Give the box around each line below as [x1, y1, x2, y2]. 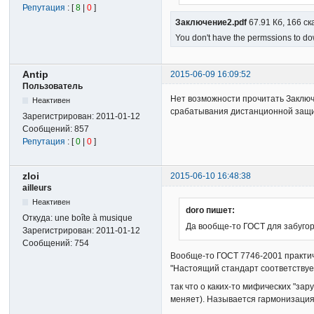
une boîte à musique [55, 213, 133, 224]
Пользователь [22, 81, 83, 92]
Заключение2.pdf [175, 17, 247, 27]
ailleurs [22, 183, 53, 193]
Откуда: [22, 213, 55, 224]
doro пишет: [186, 205, 235, 216]
